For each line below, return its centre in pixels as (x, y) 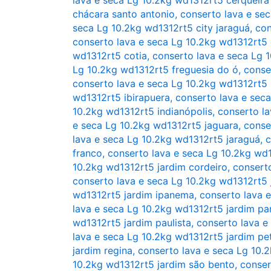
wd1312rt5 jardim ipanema (133, 194)
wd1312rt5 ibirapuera (121, 97)
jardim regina (103, 250)
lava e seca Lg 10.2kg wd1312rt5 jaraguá (166, 139)
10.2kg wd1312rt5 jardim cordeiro (150, 167)
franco (87, 153)
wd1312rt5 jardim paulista (132, 222)
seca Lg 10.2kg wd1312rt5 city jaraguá (161, 28)
